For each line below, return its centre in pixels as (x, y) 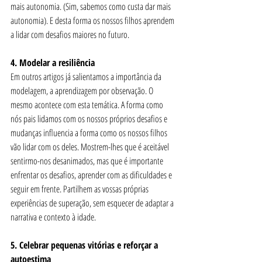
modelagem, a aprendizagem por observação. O (83, 91)
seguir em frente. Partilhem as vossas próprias (80, 189)
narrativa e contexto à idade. (53, 217)
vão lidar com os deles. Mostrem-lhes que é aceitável (91, 147)
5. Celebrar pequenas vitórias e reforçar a (85, 245)
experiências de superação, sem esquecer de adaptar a (93, 203)
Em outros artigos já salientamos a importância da (87, 77)
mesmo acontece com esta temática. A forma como (88, 105)
